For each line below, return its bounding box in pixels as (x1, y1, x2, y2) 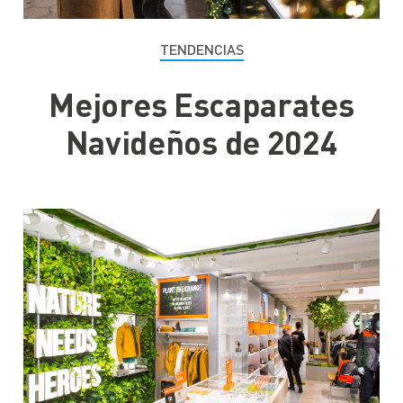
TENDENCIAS (159, 39, 244, 58)
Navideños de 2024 (65, 121, 338, 163)
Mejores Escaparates (49, 83, 354, 125)
